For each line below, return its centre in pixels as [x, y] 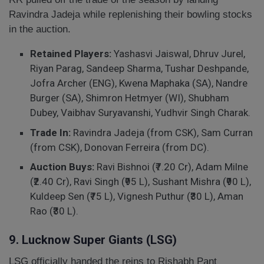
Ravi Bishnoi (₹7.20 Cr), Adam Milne [171, 167]
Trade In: [51, 132]
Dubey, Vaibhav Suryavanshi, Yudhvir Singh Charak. [141, 113]
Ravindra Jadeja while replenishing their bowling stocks [131, 15]
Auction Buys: [62, 167]
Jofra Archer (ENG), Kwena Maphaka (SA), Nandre [139, 83]
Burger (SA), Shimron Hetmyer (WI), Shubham [130, 98]
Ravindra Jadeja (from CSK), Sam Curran [162, 132]
